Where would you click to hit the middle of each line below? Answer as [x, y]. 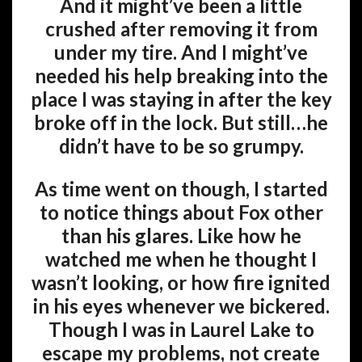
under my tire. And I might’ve [181, 52]
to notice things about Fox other [181, 212]
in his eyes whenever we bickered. [181, 306]
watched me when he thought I [181, 259]
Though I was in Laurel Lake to [181, 329]
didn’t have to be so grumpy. [181, 146]
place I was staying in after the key [181, 99]
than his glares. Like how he [181, 236]
